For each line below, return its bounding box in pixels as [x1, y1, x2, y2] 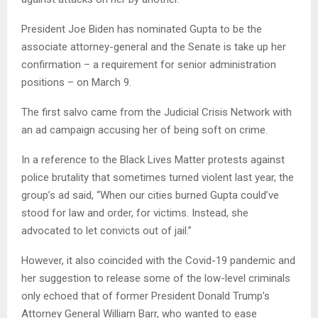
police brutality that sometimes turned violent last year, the [21, 170, 294, 184]
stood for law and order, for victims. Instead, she [21, 206, 248, 219]
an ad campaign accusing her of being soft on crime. [21, 123, 268, 136]
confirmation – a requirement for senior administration [21, 57, 276, 71]
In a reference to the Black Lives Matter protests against [21, 153, 285, 166]
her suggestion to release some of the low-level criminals [21, 271, 290, 285]
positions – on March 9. [21, 75, 131, 89]
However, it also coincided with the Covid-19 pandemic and [21, 253, 295, 267]
